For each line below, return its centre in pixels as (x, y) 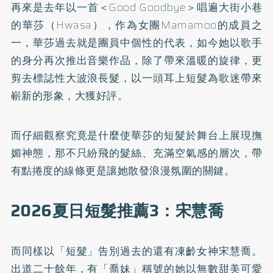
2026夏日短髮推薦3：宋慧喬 (117, 211)
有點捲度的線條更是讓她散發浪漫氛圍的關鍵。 (123, 171)
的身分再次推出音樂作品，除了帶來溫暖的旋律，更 (136, 60)
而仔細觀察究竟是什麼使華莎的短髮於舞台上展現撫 (136, 135)
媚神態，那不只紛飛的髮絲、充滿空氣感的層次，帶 (136, 153)
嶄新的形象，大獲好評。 (69, 96)
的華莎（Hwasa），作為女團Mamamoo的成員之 (136, 25)
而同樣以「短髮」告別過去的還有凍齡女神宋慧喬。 (136, 251)
